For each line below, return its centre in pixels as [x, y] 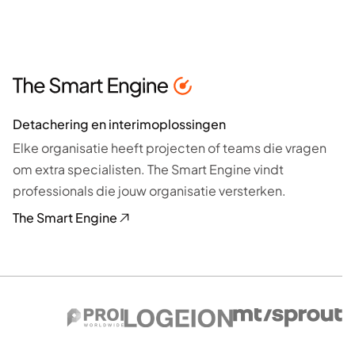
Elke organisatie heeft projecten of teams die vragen [170, 147]
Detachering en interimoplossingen [119, 124]
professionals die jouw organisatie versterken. [149, 190]
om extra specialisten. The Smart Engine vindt [148, 169]
